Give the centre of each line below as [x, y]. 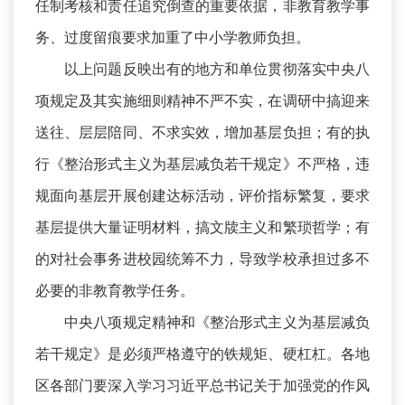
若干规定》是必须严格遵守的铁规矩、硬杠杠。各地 [202, 354]
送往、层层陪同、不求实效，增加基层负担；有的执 [202, 132]
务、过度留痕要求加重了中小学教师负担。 [173, 38]
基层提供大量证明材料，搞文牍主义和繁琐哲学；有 [202, 227]
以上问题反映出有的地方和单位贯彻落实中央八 [202, 69]
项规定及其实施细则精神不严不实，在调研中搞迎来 [202, 101]
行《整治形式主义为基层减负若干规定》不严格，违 [202, 164]
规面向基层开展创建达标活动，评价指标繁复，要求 [202, 196]
